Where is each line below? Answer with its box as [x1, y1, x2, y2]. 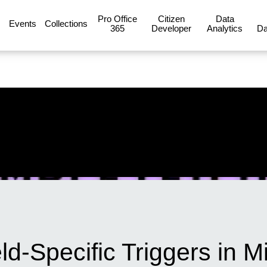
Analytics [207, 23, 243, 33]
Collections [45, 18, 88, 29]
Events [9, 18, 36, 29]
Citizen [157, 13, 185, 24]
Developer [151, 23, 191, 33]
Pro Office [98, 13, 137, 24]
